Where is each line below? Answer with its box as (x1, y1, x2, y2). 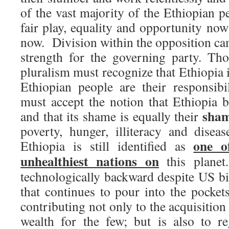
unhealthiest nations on (20, 151, 159, 171)
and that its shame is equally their (20, 107, 203, 125)
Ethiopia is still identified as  (20, 137, 194, 154)
